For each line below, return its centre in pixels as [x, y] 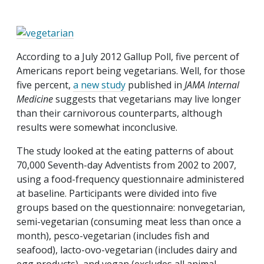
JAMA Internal [212, 85]
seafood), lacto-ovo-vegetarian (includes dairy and [127, 250]
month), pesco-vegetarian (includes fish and [113, 235]
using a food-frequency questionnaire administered [130, 179]
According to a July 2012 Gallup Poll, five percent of [128, 56]
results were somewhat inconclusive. [97, 127]
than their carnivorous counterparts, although [119, 113]
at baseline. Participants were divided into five [117, 193]
